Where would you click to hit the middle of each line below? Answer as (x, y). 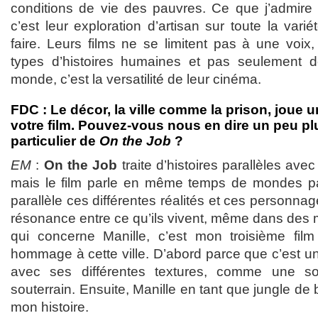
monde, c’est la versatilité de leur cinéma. (136, 79)
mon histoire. (50, 307)
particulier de (55, 141)
